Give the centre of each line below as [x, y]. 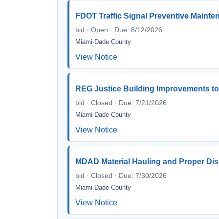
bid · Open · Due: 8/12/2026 [119, 30]
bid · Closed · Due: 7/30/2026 [121, 175]
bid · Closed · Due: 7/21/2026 [121, 103]
